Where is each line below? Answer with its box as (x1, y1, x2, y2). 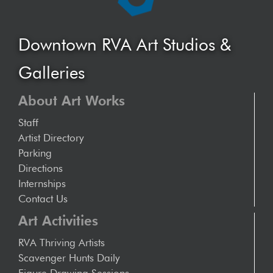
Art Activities (18, 213, 98, 229)
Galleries (18, 62, 85, 83)
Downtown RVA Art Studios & (18, 34, 232, 55)
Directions (18, 162, 63, 174)
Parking (18, 147, 52, 159)
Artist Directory (18, 132, 83, 144)
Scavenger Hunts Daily (18, 252, 119, 264)
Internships (18, 177, 66, 190)
